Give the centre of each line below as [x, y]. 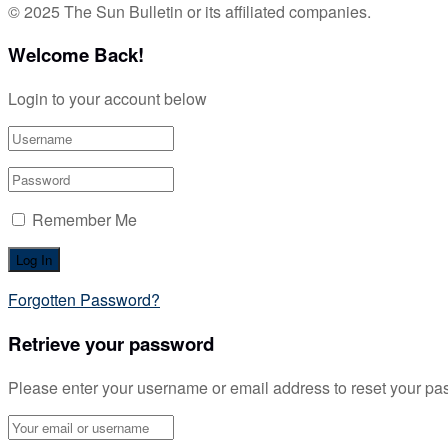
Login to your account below [107, 99]
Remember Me [84, 220]
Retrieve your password [111, 343]
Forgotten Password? [84, 300]
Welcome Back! [76, 55]
